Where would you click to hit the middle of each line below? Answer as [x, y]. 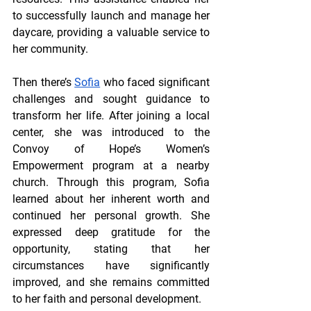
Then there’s [44, 83]
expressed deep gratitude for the [111, 233]
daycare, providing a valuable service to [111, 33]
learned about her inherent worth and [111, 199]
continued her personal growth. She [111, 216]
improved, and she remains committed [111, 283]
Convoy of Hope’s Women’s [111, 149]
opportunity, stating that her [111, 249]
